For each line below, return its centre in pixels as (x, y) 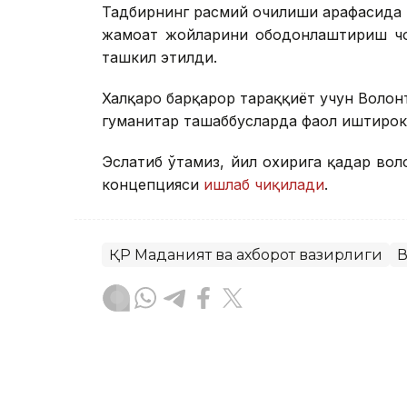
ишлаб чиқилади (264, 184)
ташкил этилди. (159, 57)
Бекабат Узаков (221, 381)
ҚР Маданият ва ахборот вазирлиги (246, 254)
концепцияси (153, 184)
